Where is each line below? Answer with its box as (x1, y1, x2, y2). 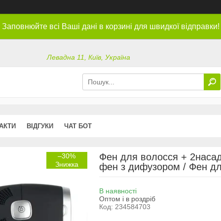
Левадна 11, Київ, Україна (47, 53, 131, 62)
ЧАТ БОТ (64, 122, 92, 130)
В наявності (99, 186, 137, 195)
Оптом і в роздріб (99, 194, 155, 203)
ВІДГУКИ (27, 122, 53, 130)
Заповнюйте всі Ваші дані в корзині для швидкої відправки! (1, 22, 220, 31)
